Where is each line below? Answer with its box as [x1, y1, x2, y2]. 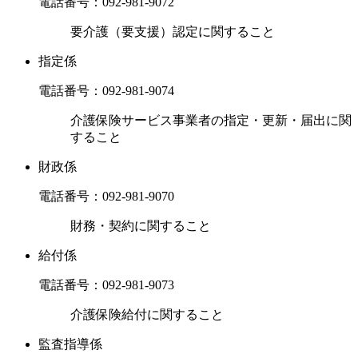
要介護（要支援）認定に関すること [70, 25, 275, 39]
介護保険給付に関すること [70, 308, 224, 322]
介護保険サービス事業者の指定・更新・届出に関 [70, 113, 352, 128]
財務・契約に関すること [70, 219, 211, 233]
